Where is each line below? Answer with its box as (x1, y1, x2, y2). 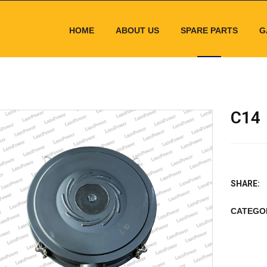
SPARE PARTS (180, 26, 238, 35)
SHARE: (230, 179, 260, 188)
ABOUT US (115, 26, 159, 35)
